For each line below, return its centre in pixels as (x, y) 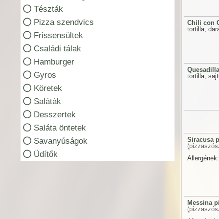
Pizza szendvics (64, 22)
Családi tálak (57, 48)
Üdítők (45, 154)
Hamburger (54, 62)
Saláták (47, 101)
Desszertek (55, 114)
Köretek (48, 88)
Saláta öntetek (60, 128)
